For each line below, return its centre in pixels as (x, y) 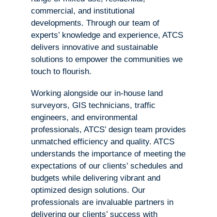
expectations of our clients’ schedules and (107, 166)
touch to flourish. (61, 72)
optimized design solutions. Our (88, 190)
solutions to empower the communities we (107, 60)
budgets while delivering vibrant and (95, 178)
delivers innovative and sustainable (94, 47)
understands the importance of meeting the (108, 154)
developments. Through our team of (95, 23)
